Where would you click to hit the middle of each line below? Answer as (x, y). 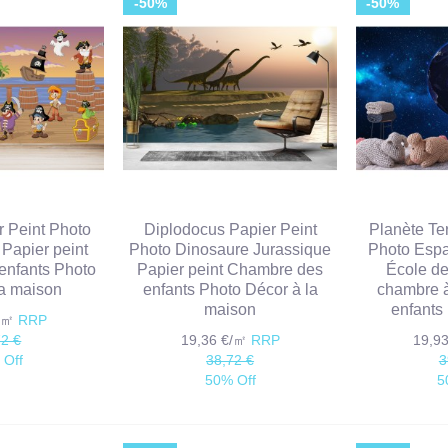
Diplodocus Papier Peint (230, 230)
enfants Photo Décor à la (230, 290)
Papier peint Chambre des (230, 270)
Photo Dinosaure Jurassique (230, 250)
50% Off (230, 380)
